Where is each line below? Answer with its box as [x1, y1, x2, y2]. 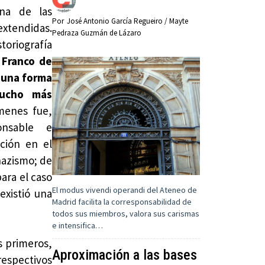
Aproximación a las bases [52, 246, 198, 263]
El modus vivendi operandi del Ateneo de [52, 184, 198, 195]
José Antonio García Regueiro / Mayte [67, 15, 189, 26]
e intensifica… [52, 219, 104, 231]
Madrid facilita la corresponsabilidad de [52, 196, 192, 207]
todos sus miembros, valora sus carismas [52, 208, 200, 219]
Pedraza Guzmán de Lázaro [52, 27, 142, 38]
